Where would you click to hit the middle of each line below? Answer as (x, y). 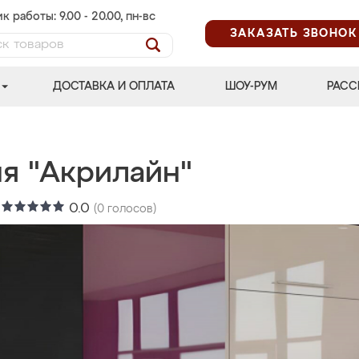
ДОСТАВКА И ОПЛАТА (114, 87)
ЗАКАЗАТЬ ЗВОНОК (294, 33)
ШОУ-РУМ (251, 87)
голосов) (130, 209)
